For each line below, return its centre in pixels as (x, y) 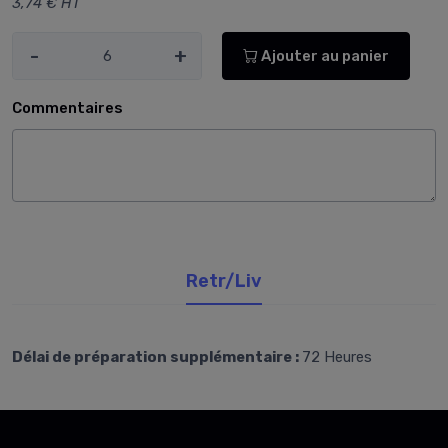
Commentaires (67, 108)
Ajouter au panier (323, 55)
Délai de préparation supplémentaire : (157, 356)
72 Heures (337, 356)
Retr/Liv (224, 280)
